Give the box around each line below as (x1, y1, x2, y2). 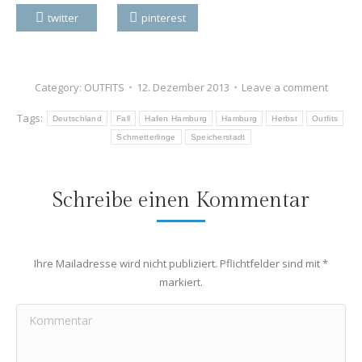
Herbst (271, 113, 298, 123)
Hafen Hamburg (145, 113, 208, 123)
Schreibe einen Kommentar (53, 187, 309, 213)
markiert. (159, 274, 203, 289)
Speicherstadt (190, 132, 246, 141)
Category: (34, 79, 84, 95)
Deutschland (52, 113, 103, 123)
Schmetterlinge (116, 132, 176, 141)
